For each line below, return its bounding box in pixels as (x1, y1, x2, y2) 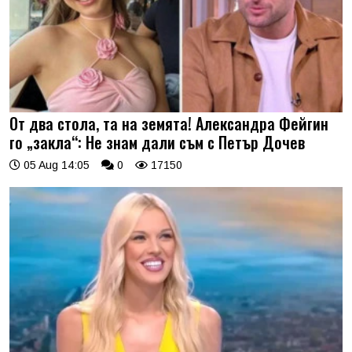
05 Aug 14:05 (20, 159, 90, 171)
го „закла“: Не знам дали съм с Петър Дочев (9, 130, 305, 154)
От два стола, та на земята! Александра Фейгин (9, 112, 328, 135)
